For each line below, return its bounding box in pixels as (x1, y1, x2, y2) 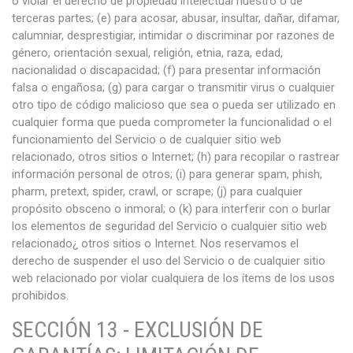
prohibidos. (12, 288, 69, 303)
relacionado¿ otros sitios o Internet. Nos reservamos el (12, 236, 299, 251)
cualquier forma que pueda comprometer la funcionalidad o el (12, 115, 332, 129)
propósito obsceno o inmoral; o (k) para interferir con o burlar (12, 202, 331, 216)
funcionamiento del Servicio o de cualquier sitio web (12, 132, 281, 147)
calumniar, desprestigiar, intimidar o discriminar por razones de (12, 28, 335, 43)
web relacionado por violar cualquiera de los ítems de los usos (12, 271, 335, 285)
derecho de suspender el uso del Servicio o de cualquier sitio (12, 254, 325, 268)
